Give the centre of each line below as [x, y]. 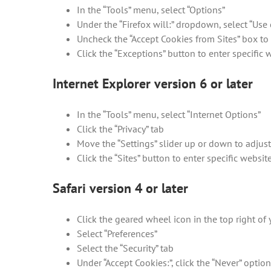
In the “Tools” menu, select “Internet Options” [169, 114]
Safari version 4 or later [120, 188]
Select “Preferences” [117, 233]
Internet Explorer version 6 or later [153, 83]
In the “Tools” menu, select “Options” [151, 10]
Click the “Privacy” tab [120, 129]
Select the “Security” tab [125, 248]
